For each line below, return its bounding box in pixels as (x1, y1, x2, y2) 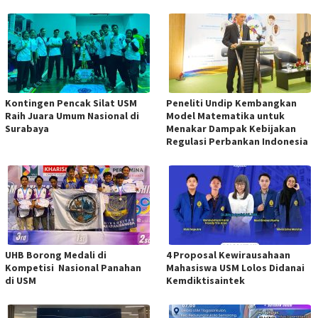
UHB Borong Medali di (5, 248, 106, 261)
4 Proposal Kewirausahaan (166, 248, 290, 261)
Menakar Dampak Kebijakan (166, 121, 296, 135)
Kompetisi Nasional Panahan (5, 261, 141, 274)
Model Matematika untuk (166, 109, 285, 122)
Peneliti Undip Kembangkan (166, 96, 297, 109)
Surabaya (5, 121, 49, 135)
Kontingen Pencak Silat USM (5, 96, 137, 109)
